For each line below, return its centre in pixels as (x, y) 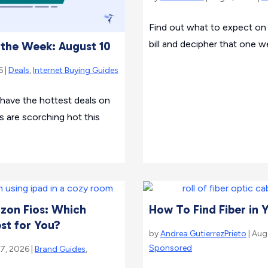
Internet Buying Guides (76, 70)
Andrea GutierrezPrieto (203, 234)
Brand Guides (60, 249)
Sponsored (170, 248)
